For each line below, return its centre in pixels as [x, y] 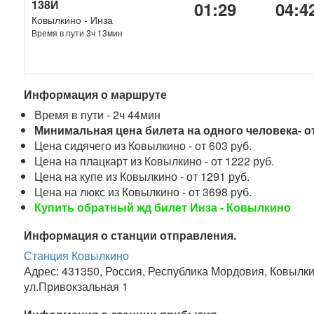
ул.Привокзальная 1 [76, 286]
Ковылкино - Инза [73, 20]
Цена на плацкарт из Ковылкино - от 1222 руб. [155, 161]
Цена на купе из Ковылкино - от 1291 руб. [142, 176]
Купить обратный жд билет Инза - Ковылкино [163, 207]
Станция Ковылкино [77, 255]
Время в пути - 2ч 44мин [98, 115]
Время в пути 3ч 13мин [77, 33]
